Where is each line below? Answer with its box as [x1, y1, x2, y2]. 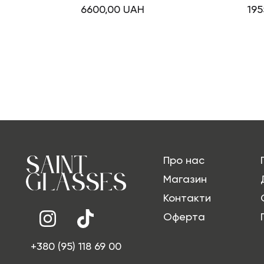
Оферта [163, 210, 206, 223]
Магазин [163, 173, 207, 186]
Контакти [163, 192, 212, 204]
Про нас [163, 154, 205, 167]
